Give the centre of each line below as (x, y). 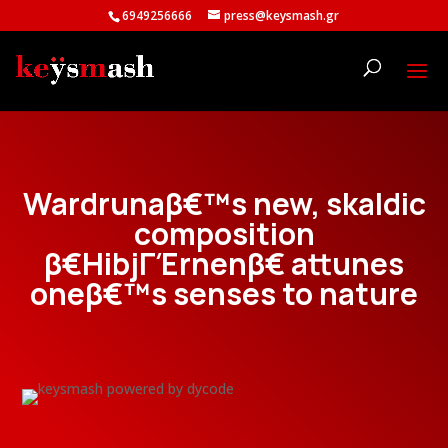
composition (224, 233)
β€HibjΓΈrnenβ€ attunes (224, 263)
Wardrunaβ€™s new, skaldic (224, 203)
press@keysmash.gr (282, 15)
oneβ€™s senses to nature (224, 293)
